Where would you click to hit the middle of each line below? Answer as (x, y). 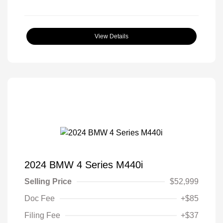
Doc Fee (40, 198)
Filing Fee (42, 215)
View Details (111, 36)
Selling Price (48, 181)
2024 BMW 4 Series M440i (84, 165)
